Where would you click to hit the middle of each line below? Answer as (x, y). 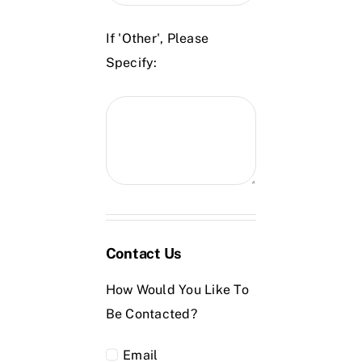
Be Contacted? (151, 314)
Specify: (131, 62)
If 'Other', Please (157, 38)
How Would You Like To (177, 289)
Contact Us (143, 253)
